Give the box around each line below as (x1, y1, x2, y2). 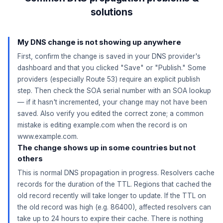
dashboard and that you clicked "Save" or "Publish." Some (17, 64, 206, 72)
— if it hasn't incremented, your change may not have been (17, 98, 207, 106)
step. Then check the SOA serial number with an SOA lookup (17, 87, 211, 95)
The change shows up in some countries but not (17, 143, 196, 152)
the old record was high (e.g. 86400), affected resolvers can (17, 203, 211, 211)
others (17, 154, 43, 163)
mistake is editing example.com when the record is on (17, 121, 187, 129)
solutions (90, 6, 133, 18)
